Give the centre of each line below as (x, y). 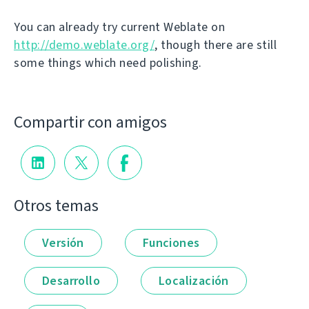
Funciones (171, 242)
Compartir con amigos (90, 122)
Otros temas (56, 205)
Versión (63, 242)
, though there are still (216, 45)
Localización (194, 280)
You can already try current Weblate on (119, 27)
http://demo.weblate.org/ (84, 45)
